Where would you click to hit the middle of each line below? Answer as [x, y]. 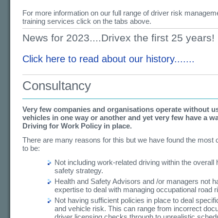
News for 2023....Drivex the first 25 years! [118, 38]
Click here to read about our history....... [109, 59]
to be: [31, 148]
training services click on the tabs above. [87, 21]
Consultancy [57, 86]
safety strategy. [79, 171]
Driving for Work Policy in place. [77, 126]
